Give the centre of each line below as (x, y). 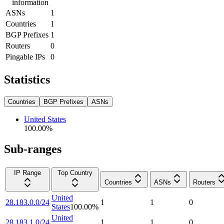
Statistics (27, 79)
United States (45, 119)
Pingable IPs (25, 56)
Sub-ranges (33, 149)
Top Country (75, 173)
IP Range (27, 173)
